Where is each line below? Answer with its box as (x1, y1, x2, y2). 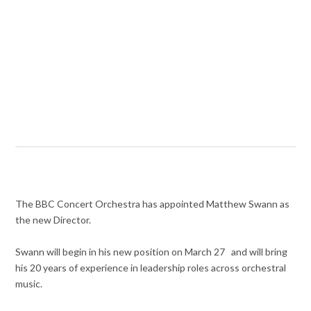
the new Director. (15, 214, 94, 226)
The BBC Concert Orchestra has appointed (15, 198, 205, 210)
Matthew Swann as (204, 198, 290, 210)
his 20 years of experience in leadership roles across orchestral (15, 262, 287, 274)
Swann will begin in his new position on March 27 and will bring (15, 246, 288, 258)
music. (15, 278, 43, 290)
